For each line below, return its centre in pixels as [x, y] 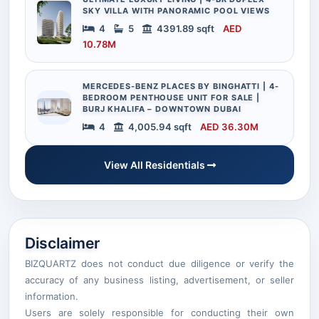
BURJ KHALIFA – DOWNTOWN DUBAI [162, 109]
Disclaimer [62, 243]
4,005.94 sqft [159, 126]
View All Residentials [155, 164]
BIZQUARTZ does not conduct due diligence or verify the [159, 263]
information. [52, 296]
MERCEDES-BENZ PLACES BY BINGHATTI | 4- [181, 86]
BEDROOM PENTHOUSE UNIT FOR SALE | [172, 97]
